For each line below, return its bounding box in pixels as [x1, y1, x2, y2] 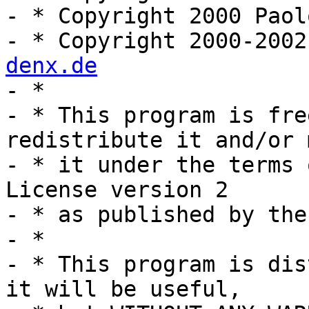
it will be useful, [6, 277, 241, 302]
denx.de [6, 53, 97, 79]
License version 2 [6, 177, 228, 203]
